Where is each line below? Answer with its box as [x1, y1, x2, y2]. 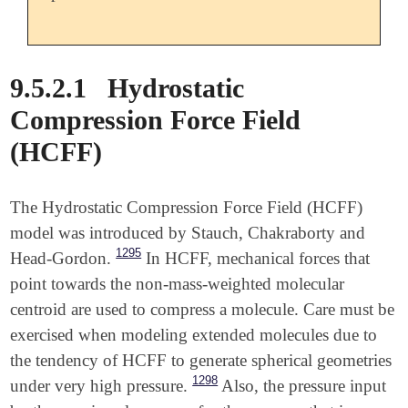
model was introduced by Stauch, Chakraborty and [10, 222, 366, 242]
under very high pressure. [10, 375, 189, 395]
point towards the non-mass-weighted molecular [10, 273, 345, 293]
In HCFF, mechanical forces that [141, 248, 371, 268]
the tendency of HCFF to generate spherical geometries [10, 350, 393, 370]
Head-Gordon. [10, 248, 112, 268]
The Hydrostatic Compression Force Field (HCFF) [10, 197, 363, 217]
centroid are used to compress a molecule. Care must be [10, 299, 395, 319]
